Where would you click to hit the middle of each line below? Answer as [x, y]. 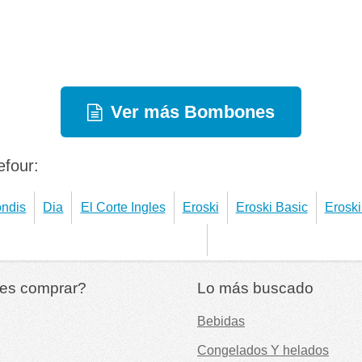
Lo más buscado [255, 288]
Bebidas [221, 321]
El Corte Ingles [123, 207]
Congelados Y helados [263, 350]
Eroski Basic [271, 207]
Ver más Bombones [193, 112]
